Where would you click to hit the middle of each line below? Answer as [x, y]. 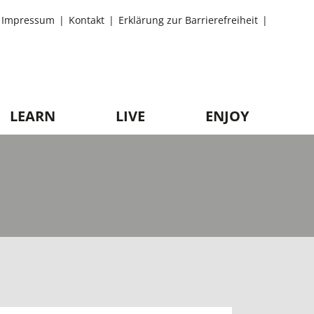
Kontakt [87, 20]
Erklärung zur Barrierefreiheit [188, 20]
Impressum [28, 20]
